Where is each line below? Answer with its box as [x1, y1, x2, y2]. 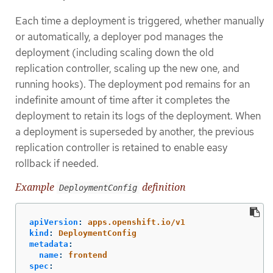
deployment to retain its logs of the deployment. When [15, 108, 261, 122]
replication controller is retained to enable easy [15, 140, 227, 154]
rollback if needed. [15, 156, 99, 170]
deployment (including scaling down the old [15, 45, 214, 59]
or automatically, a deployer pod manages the [15, 29, 223, 43]
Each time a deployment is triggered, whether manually [15, 13, 264, 27]
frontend [68, 250, 107, 260]
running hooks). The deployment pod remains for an [15, 77, 250, 91]
